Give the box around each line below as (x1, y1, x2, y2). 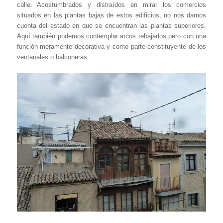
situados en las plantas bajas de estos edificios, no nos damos (16, 11, 207, 19)
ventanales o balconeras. (16, 53, 89, 61)
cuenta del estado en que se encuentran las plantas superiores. (16, 22, 207, 30)
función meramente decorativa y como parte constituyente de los (16, 43, 207, 51)
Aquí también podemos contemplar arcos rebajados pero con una (16, 32, 207, 40)
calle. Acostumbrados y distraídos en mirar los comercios (16, 1, 207, 9)
